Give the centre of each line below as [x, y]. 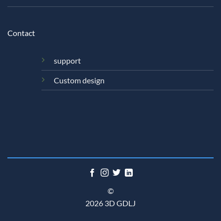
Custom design [79, 80]
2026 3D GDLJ [110, 203]
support [67, 61]
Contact [21, 33]
